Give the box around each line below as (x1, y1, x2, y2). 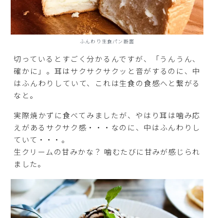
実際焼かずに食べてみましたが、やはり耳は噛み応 (14, 109, 200, 120)
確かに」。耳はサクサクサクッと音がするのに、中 (14, 65, 200, 76)
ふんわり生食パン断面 (79, 37, 134, 45)
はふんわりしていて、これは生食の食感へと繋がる (14, 77, 200, 88)
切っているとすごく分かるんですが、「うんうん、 (14, 53, 200, 64)
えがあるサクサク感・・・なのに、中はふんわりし (14, 122, 200, 132)
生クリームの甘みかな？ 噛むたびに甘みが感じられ (14, 146, 200, 157)
